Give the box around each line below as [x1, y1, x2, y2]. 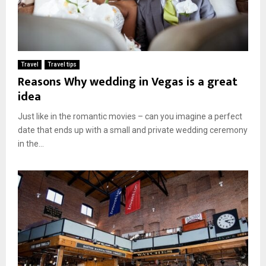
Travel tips [47, 61, 77, 68]
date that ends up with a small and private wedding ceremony [18, 125, 248, 135]
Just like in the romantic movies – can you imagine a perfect [18, 111, 242, 121]
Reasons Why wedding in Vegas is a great [18, 71, 237, 92]
